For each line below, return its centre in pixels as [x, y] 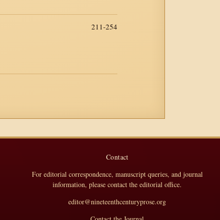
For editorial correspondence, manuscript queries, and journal [117, 174]
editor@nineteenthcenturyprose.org [117, 202]
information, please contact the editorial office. [117, 184]
